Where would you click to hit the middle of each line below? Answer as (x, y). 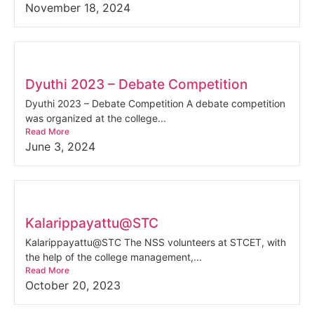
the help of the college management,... (114, 257)
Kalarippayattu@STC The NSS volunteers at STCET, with (156, 242)
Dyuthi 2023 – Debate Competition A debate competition (155, 103)
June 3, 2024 (60, 146)
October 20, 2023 (73, 285)
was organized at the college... (96, 118)
